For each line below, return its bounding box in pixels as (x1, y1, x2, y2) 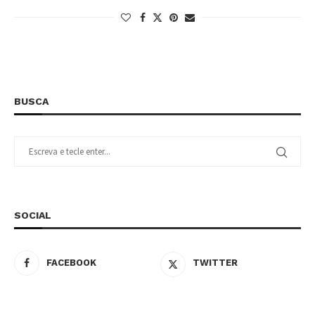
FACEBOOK (46, 257, 96, 268)
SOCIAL (14, 210, 51, 221)
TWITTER (193, 257, 238, 268)
